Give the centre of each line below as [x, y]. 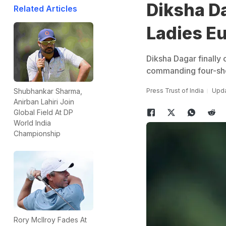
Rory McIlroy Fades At [50, 220]
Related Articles [45, 9]
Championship [37, 134]
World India [32, 123]
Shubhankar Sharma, [48, 91]
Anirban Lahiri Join [44, 102]
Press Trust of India [175, 91]
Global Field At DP [43, 112]
